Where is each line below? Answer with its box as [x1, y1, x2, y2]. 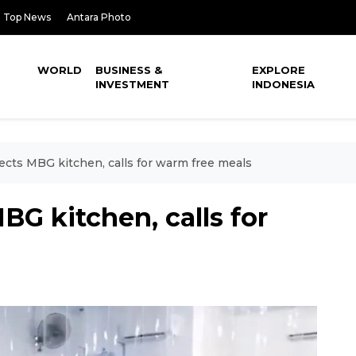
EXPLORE [252, 64, 306, 76]
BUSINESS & [95, 64, 163, 76]
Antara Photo [67, 11, 131, 23]
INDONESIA [252, 78, 315, 91]
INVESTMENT [95, 78, 170, 91]
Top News [3, 11, 51, 23]
